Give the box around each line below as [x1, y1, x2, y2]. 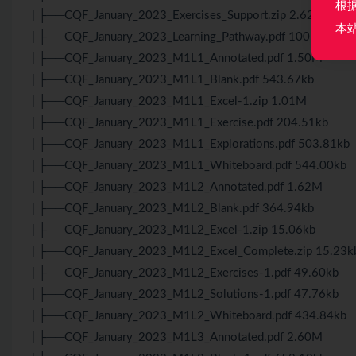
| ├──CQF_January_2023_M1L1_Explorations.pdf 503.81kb [32, 137, 350, 150]
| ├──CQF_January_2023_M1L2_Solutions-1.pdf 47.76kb [32, 288, 339, 300]
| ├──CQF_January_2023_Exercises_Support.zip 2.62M [32, 9, 325, 21]
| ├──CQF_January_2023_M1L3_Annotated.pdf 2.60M [32, 331, 323, 343]
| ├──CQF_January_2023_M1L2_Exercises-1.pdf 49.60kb [32, 266, 339, 279]
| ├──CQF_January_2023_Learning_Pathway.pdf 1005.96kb [32, 30, 347, 43]
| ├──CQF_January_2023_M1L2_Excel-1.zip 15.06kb [32, 223, 315, 236]
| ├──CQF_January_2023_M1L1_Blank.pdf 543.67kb [32, 73, 314, 86]
